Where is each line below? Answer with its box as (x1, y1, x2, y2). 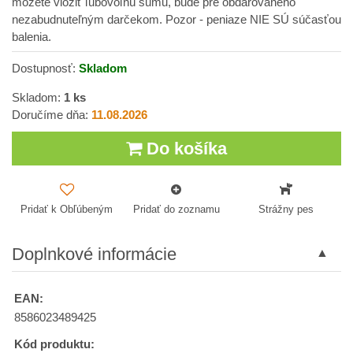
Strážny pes (258, 203, 314, 215)
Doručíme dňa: (12, 109, 91, 121)
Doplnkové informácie (12, 243, 176, 264)
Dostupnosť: (12, 62, 79, 75)
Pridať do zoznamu (132, 203, 220, 215)
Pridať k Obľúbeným (20, 203, 113, 215)
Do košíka (142, 139, 227, 158)
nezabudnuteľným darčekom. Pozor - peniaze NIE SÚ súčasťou (12, 13, 341, 26)
